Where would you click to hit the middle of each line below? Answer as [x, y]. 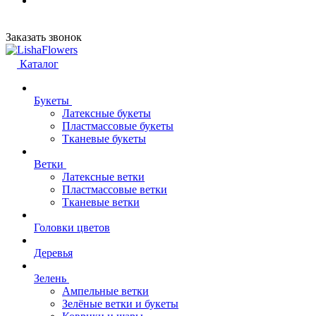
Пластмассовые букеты [118, 126]
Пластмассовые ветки [115, 189]
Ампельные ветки [105, 291]
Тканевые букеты [104, 139]
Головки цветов [72, 227]
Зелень [50, 278]
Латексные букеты [107, 113]
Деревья [53, 253]
